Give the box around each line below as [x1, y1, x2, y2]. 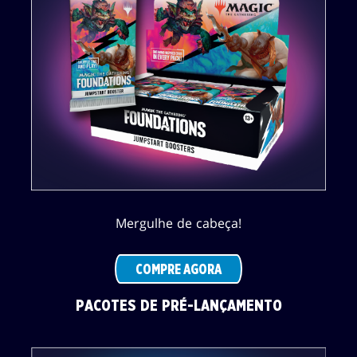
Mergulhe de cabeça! [116, 214, 241, 233]
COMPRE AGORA [135, 263, 222, 277]
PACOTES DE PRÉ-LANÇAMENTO [75, 298, 282, 315]
